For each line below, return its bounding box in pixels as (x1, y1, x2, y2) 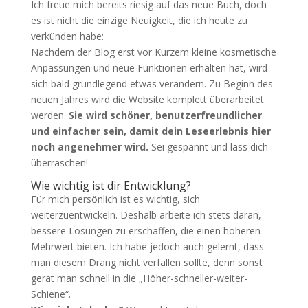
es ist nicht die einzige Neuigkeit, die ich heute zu (30, 14, 247, 27)
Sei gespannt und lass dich (148, 140, 268, 153)
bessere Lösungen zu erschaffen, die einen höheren (30, 224, 261, 237)
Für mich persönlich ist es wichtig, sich (30, 192, 200, 206)
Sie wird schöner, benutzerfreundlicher (68, 109, 262, 122)
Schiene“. (30, 287, 71, 300)
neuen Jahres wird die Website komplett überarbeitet (30, 93, 264, 106)
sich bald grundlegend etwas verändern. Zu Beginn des (30, 77, 273, 90)
